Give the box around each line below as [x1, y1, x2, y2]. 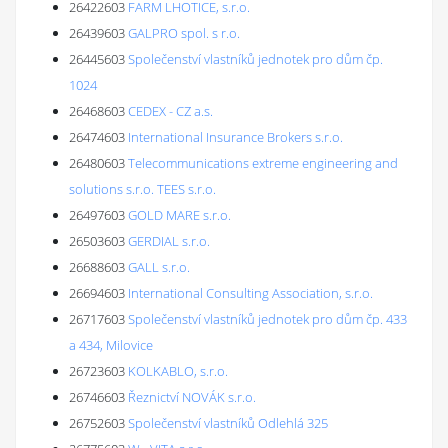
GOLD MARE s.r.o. [128, 206, 231, 224]
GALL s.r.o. [128, 258, 190, 276]
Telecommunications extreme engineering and [128, 154, 398, 172]
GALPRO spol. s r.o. [128, 24, 240, 42]
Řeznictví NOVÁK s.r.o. [128, 388, 256, 406]
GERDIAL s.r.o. [128, 232, 210, 250]
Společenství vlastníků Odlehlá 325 [128, 414, 328, 432]
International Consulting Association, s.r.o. [128, 284, 373, 302]
